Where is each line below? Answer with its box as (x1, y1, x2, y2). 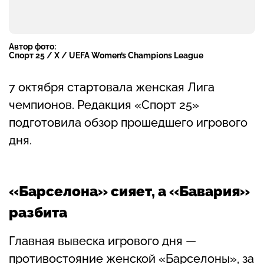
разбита (9, 204, 67, 222)
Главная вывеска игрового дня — (9, 233, 196, 248)
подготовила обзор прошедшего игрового (9, 115, 247, 130)
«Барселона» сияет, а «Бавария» (9, 183, 250, 200)
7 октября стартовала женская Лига (9, 80, 214, 95)
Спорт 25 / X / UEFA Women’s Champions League (9, 51, 203, 61)
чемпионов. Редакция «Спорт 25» (9, 98, 199, 113)
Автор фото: (9, 42, 56, 52)
